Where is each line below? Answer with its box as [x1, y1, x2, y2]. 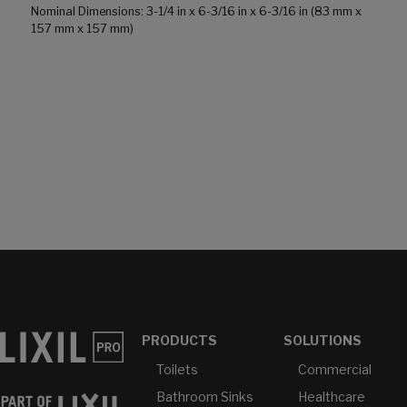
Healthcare [297, 389, 365, 405]
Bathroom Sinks [155, 389, 253, 405]
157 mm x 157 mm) [31, 22, 134, 36]
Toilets [155, 362, 198, 378]
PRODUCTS [141, 333, 217, 349]
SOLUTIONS [283, 333, 362, 349]
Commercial [297, 362, 372, 378]
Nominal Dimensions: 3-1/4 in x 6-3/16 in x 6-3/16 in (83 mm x [31, 5, 362, 19]
